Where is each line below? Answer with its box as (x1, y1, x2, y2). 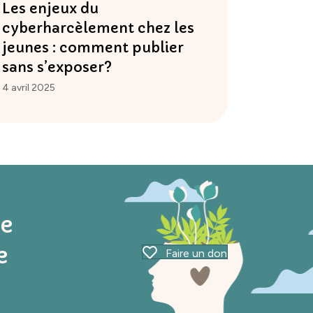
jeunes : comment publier (1, 39, 184, 57)
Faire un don (166, 246, 228, 260)
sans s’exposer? (1, 59, 112, 77)
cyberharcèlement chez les (1, 20, 194, 38)
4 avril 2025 (1, 82, 55, 94)
